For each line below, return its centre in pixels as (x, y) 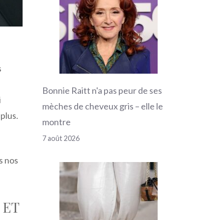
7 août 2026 (61, 138)
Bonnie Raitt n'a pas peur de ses (102, 91)
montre (56, 122)
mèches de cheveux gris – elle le (103, 106)
